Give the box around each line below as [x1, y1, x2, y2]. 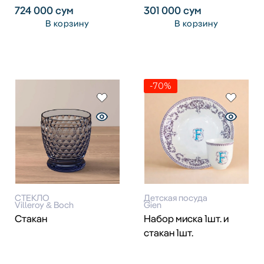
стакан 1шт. [144, 226, 193, 239]
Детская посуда [144, 192, 207, 204]
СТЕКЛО [15, 192, 49, 204]
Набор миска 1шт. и [144, 212, 229, 225]
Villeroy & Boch [15, 199, 74, 211]
